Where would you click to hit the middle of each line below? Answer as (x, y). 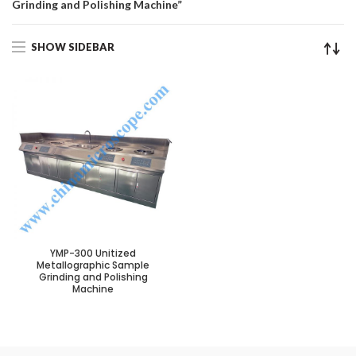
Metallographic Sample (93, 265)
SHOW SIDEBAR (73, 46)
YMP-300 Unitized (93, 253)
